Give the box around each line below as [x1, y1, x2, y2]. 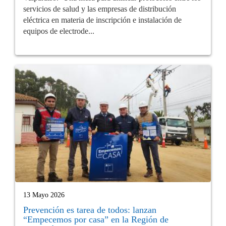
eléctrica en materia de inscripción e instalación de [23, 15, 182, 24]
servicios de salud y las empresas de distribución [23, 4, 176, 13]
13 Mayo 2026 [23, 191, 65, 199]
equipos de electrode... [23, 26, 94, 35]
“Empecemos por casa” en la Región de [23, 214, 168, 225]
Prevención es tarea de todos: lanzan [23, 205, 156, 215]
